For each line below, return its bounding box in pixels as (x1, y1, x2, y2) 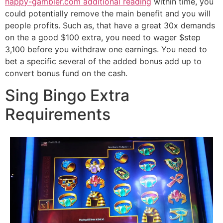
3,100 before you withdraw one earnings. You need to (5, 44, 207, 54)
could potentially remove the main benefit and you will (5, 8, 211, 18)
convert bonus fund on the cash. (5, 68, 127, 78)
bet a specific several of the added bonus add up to (5, 56, 202, 66)
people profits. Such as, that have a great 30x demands (5, 20, 215, 30)
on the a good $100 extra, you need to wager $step (5, 32, 201, 42)
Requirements (5, 105, 111, 124)
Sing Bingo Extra (5, 86, 129, 106)
